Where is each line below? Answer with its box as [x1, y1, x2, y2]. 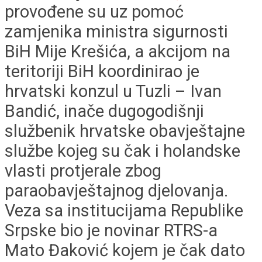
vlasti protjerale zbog [5, 161, 161, 181]
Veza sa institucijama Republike [5, 201, 243, 221]
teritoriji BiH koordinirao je [5, 61, 199, 82]
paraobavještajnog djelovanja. [5, 181, 228, 201]
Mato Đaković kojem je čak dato [5, 240, 245, 261]
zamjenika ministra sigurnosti [5, 22, 228, 42]
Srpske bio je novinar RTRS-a [5, 220, 218, 241]
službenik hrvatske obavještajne [5, 121, 245, 142]
